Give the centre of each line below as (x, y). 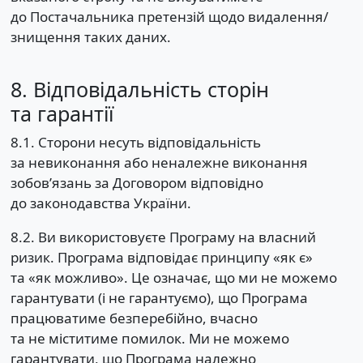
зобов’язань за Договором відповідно (137, 183)
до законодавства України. (100, 203)
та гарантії (62, 113)
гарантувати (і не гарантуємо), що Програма (159, 298)
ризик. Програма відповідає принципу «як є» (161, 258)
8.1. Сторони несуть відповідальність (135, 143)
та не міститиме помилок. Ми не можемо (149, 339)
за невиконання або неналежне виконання (159, 163)
